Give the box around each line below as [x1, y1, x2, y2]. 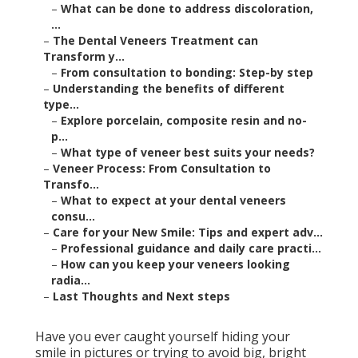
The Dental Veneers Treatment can [53, 33, 258, 49]
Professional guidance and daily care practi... [61, 241, 321, 257]
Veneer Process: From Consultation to [53, 161, 271, 177]
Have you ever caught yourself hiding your [35, 328, 290, 346]
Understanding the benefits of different [53, 81, 284, 97]
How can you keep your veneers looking [61, 257, 290, 272]
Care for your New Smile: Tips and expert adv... [53, 225, 323, 241]
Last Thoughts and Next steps [53, 288, 230, 304]
